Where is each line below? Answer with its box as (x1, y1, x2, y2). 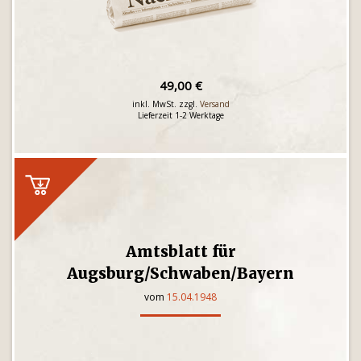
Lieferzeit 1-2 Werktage (137, 110, 224, 121)
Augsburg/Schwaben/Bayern (67, 263, 294, 283)
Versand (199, 98, 230, 110)
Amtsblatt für (125, 242, 236, 261)
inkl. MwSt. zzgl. (131, 98, 200, 110)
